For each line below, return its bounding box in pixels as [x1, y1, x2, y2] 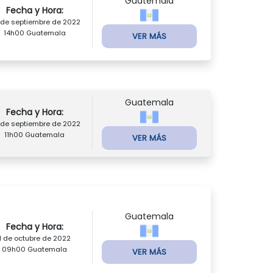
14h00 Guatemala [3, 28, 66, 38]
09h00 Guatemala [2, 244, 68, 254]
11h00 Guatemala [4, 130, 65, 140]
